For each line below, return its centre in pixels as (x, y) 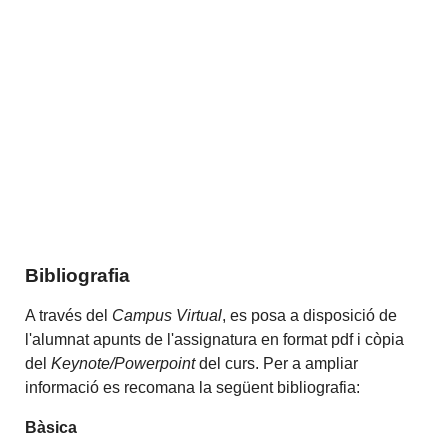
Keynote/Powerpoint (123, 363)
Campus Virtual (167, 315)
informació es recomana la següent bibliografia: (193, 387)
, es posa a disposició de (310, 315)
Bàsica (51, 427)
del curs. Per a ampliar (277, 363)
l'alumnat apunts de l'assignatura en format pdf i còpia (215, 339)
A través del (69, 315)
